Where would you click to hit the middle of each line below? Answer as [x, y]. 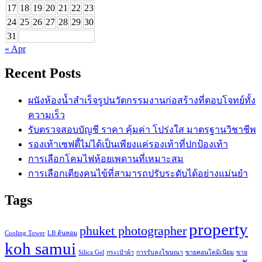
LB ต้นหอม [62, 233]
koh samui [40, 249]
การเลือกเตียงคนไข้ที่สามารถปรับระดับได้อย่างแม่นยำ [138, 174]
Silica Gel [91, 253]
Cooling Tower [25, 233]
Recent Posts [43, 73]
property [218, 230]
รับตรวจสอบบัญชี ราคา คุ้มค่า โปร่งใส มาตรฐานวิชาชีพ [142, 130]
